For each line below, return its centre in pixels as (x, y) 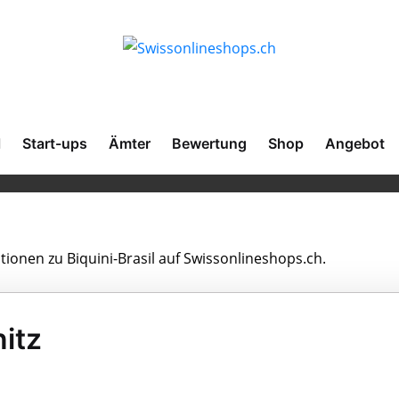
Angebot (355, 143)
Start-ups (55, 143)
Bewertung (209, 143)
